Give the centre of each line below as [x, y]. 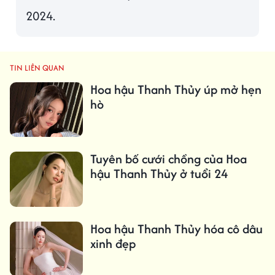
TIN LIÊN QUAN [37, 68]
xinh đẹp [113, 243]
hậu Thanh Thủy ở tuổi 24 [159, 174]
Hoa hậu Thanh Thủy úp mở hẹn [176, 90]
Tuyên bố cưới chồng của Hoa [168, 159]
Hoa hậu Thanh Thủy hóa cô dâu [176, 228]
